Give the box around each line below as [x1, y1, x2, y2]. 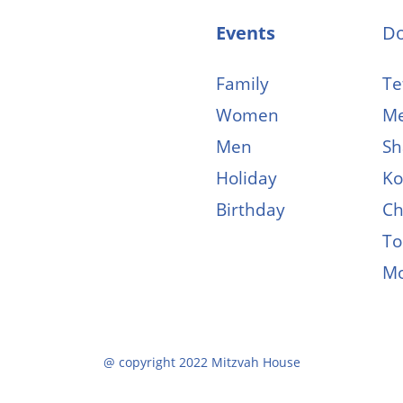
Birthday [216, 198, 286, 222]
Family [216, 72, 270, 96]
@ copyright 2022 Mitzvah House [103, 353, 300, 371]
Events [216, 21, 276, 46]
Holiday [216, 166, 278, 191]
